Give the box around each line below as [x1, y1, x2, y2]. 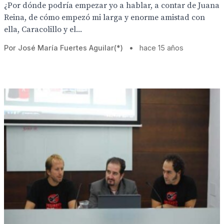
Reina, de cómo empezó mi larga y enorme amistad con [4, 12, 205, 22]
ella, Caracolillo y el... [4, 24, 82, 34]
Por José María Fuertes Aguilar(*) [4, 43, 123, 52]
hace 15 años [139, 43, 183, 52]
